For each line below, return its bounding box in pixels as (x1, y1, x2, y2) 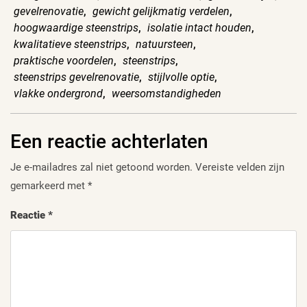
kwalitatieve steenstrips (14, 38, 127, 51)
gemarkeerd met (10, 180, 88, 193)
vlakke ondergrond (14, 87, 103, 101)
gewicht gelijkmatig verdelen (93, 5, 230, 19)
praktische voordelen (14, 54, 114, 68)
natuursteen (136, 38, 193, 51)
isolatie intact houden (147, 21, 251, 35)
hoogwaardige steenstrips (14, 21, 138, 35)
